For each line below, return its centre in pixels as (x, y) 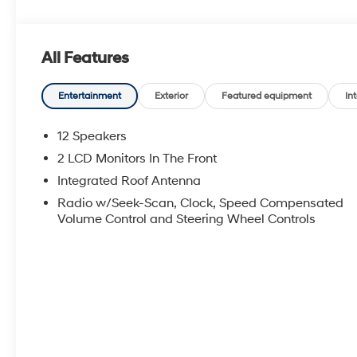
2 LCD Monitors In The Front (137, 159)
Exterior (172, 96)
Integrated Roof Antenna (129, 181)
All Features (85, 59)
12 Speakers (92, 137)
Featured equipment (267, 96)
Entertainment (90, 96)
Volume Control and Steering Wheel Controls (187, 220)
